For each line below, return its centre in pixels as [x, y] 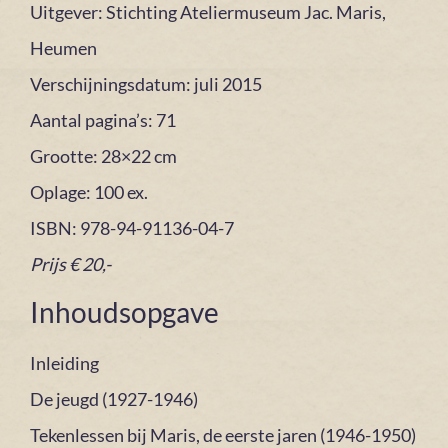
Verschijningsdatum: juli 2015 [146, 83]
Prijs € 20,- [70, 263]
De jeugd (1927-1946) [114, 399]
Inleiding [64, 363]
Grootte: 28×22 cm [103, 155]
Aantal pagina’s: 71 [103, 119]
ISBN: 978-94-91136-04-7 [132, 227]
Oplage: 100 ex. [89, 191]
